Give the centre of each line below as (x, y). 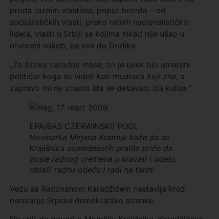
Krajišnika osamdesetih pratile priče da (101, 148)
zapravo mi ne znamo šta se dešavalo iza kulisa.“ (101, 88)
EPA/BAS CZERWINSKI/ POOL (84, 126)
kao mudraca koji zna (136, 76)
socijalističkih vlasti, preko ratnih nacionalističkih (100, 22)
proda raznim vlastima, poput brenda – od (88, 11)
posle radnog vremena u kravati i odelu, (103, 159)
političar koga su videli (53, 76)
